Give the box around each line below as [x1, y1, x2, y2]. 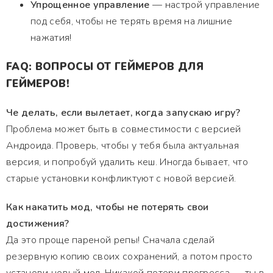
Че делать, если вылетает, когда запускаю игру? [6, 106, 241, 119]
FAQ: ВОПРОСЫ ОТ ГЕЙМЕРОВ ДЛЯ [6, 60, 204, 74]
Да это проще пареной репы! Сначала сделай [6, 233, 215, 247]
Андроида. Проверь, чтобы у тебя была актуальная [6, 139, 239, 152]
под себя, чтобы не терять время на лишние [30, 15, 233, 28]
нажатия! [30, 31, 72, 44]
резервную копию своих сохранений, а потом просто [6, 250, 253, 263]
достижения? [6, 217, 69, 230]
